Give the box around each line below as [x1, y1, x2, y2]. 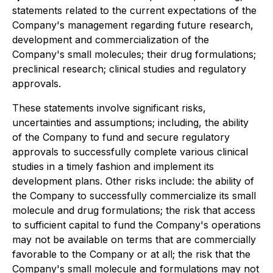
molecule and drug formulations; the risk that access [12, 204, 255, 216]
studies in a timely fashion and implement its [12, 160, 214, 172]
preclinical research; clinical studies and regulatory [12, 63, 246, 75]
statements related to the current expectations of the [12, 4, 257, 16]
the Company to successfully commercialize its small [12, 190, 256, 202]
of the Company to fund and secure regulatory [12, 131, 230, 143]
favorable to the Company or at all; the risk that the [12, 248, 250, 260]
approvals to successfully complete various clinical [12, 146, 248, 158]
